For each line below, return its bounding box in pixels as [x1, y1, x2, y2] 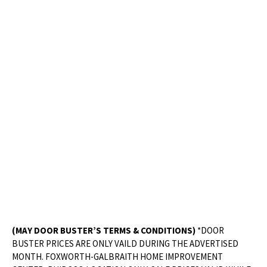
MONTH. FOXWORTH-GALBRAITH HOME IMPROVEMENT [12, 251, 223, 263]
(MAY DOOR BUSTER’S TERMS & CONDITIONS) [12, 225, 196, 237]
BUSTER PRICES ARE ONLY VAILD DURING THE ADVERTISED [12, 238, 239, 250]
